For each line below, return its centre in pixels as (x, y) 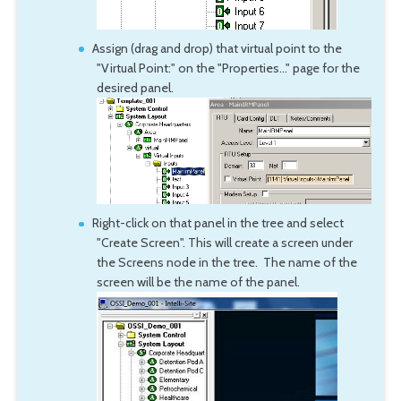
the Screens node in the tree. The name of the (226, 262)
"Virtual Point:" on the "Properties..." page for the (228, 68)
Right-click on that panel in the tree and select (218, 222)
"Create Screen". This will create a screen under (224, 242)
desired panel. (135, 87)
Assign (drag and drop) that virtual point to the (218, 48)
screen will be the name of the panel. (198, 282)
